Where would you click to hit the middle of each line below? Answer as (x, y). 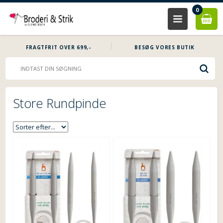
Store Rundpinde (60, 103)
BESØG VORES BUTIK (165, 47)
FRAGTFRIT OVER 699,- (58, 47)
